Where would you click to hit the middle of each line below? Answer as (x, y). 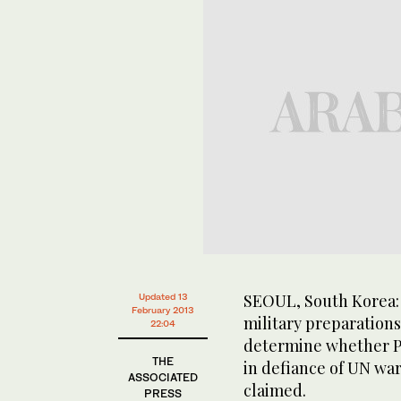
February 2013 (163, 309)
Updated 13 (163, 296)
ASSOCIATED (163, 377)
